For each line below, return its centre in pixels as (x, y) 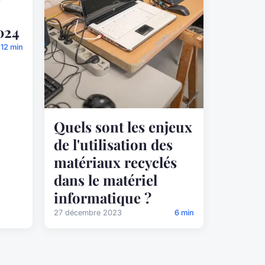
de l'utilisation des (113, 144)
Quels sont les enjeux (123, 126)
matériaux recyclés (115, 162)
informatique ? (103, 197)
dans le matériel (106, 180)
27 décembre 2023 (88, 212)
